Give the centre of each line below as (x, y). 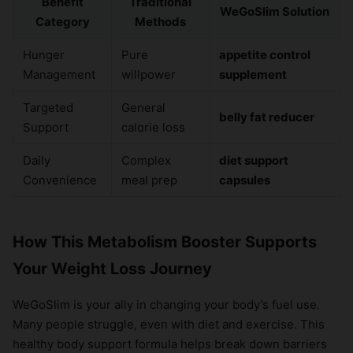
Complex (146, 161)
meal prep (149, 180)
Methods (160, 22)
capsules (245, 180)
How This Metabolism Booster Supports (165, 242)
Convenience (60, 180)
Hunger (44, 55)
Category (62, 22)
